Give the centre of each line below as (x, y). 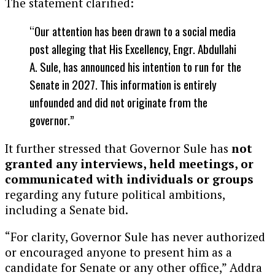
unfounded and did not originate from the (118, 102)
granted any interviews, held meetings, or (129, 163)
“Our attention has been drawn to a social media (133, 31)
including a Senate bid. (67, 209)
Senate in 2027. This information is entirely (123, 84)
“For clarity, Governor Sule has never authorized (135, 237)
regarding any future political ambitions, (115, 194)
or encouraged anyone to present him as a (118, 252)
